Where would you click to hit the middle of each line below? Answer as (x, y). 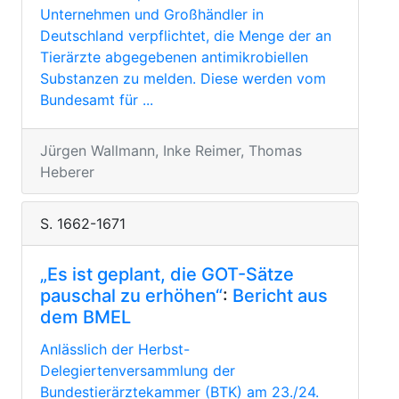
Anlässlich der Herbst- (115, 349)
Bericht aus (280, 296)
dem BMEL (85, 317)
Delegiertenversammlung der (138, 370)
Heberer (67, 172)
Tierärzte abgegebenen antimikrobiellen (174, 57)
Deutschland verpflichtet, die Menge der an (186, 36)
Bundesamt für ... (97, 100)
